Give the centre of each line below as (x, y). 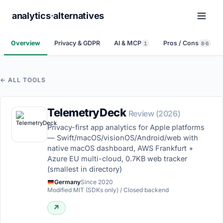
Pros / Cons (181, 43)
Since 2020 (97, 182)
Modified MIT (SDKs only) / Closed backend (108, 190)
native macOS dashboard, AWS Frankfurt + (120, 148)
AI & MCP (128, 43)
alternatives (79, 16)
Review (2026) (154, 113)
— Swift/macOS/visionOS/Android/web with (123, 138)
